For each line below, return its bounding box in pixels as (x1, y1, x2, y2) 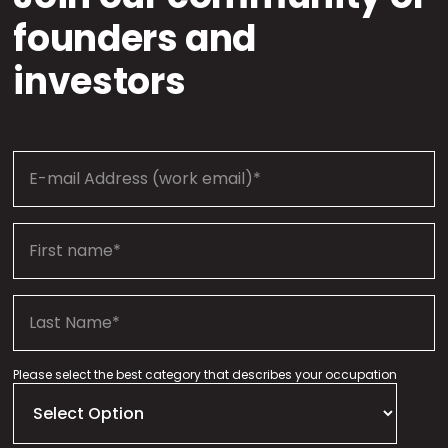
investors (13, 56, 186, 108)
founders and (13, 13, 257, 65)
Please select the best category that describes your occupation (13, 366, 398, 384)
